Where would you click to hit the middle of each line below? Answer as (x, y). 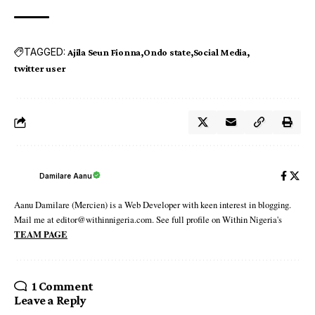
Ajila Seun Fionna (104, 52)
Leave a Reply (50, 300)
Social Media (220, 52)
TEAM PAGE (41, 234)
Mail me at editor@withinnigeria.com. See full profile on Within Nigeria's (148, 219)
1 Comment (62, 286)
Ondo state (167, 52)
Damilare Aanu (66, 176)
